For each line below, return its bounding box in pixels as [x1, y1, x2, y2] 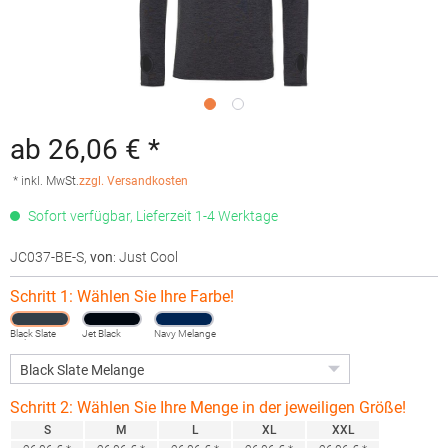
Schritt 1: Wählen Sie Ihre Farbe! [10, 287, 234, 306]
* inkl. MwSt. [13, 174, 79, 188]
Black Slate [10, 328, 56, 339]
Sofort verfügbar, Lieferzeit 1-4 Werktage [25, 208, 278, 224]
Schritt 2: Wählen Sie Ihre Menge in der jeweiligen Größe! [10, 398, 406, 417]
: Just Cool [113, 249, 178, 265]
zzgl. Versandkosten [79, 174, 188, 188]
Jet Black [82, 328, 121, 339]
